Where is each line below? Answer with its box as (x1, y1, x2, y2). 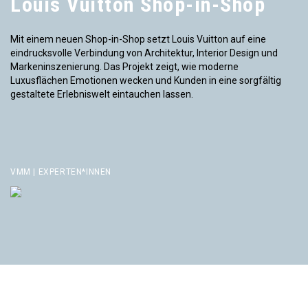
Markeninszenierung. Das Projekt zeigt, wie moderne (10, 60, 239, 72)
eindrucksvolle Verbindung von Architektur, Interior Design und (10, 47, 278, 58)
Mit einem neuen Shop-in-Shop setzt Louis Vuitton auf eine (10, 33, 266, 45)
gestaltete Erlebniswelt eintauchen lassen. (10, 88, 193, 100)
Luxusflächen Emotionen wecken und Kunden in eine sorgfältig (10, 74, 281, 86)
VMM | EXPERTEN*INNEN (10, 166, 111, 177)
